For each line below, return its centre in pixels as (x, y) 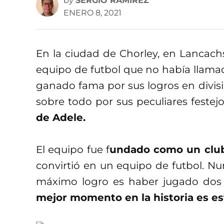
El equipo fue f (73, 149)
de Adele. (61, 117)
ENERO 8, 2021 (92, 12)
